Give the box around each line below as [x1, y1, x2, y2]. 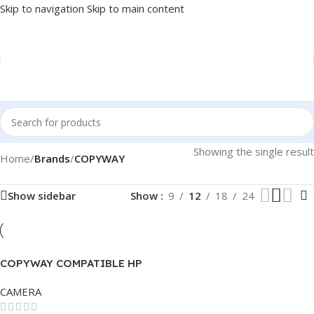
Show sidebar [8, 188, 76, 203]
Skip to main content [87, 1, 184, 15]
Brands [34, 151, 70, 165]
